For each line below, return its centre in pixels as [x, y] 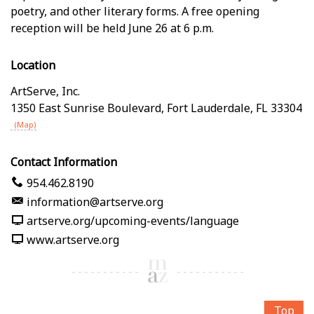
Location [33, 65]
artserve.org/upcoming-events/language [133, 220]
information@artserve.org [95, 202]
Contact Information [64, 162]
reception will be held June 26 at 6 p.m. [112, 28]
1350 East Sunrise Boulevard [86, 108]
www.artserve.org [73, 239]
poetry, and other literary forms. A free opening [135, 11]
